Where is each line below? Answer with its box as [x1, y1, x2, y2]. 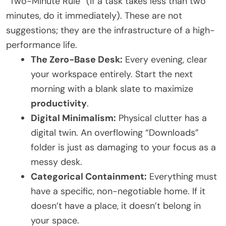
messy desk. [31, 155, 82, 168]
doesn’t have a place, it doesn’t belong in [31, 199, 201, 212]
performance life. [6, 38, 77, 51]
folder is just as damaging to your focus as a [31, 141, 216, 153]
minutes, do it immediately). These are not [6, 9, 182, 22]
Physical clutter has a [116, 111, 207, 124]
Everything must [147, 170, 217, 183]
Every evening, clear [123, 53, 207, 66]
